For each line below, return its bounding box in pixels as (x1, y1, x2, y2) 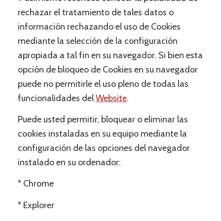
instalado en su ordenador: (17, 157, 121, 168)
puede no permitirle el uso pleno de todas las (17, 78, 188, 89)
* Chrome (17, 178, 54, 189)
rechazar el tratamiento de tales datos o (17, 6, 174, 18)
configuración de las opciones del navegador (17, 143, 190, 154)
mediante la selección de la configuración (17, 35, 178, 46)
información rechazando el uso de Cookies (17, 21, 181, 32)
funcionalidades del (17, 92, 96, 104)
